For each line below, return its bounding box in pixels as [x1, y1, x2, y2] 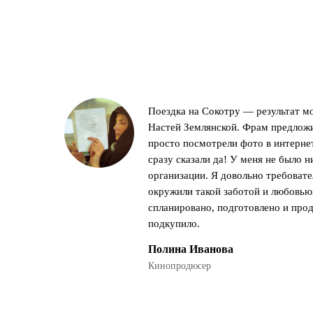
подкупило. [148, 218, 200, 229]
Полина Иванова [148, 243, 233, 255]
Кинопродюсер [148, 261, 211, 271]
